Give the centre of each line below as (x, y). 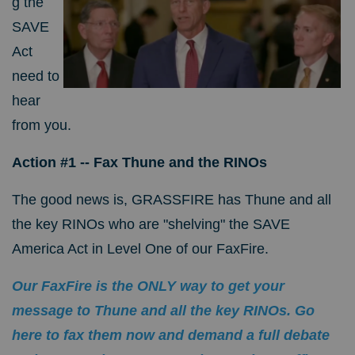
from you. (42, 126)
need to (36, 76)
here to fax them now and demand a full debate (171, 336)
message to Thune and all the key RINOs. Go (163, 311)
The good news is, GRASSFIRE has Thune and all (172, 200)
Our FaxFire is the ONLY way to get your (148, 286)
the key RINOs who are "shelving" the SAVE (151, 225)
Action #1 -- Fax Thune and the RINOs (139, 163)
